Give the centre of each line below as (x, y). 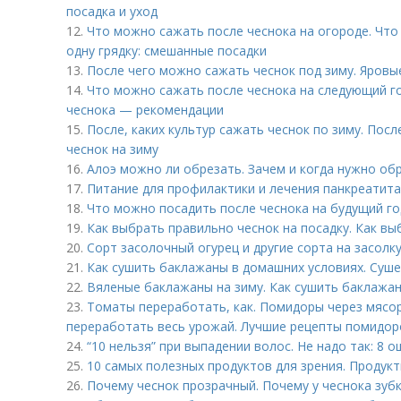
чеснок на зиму (112, 149)
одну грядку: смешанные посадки (166, 51)
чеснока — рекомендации (145, 110)
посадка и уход (112, 11)
